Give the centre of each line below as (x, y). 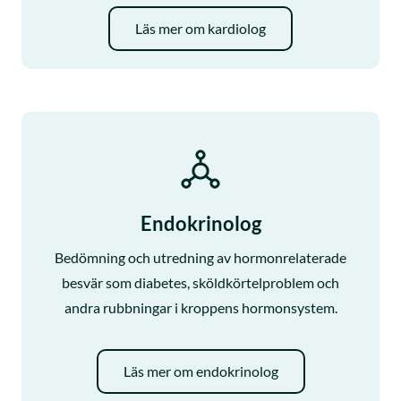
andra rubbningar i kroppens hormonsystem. (200, 307)
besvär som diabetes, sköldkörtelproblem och (200, 282)
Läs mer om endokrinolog (200, 371)
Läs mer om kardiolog (200, 28)
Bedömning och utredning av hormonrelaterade (200, 257)
